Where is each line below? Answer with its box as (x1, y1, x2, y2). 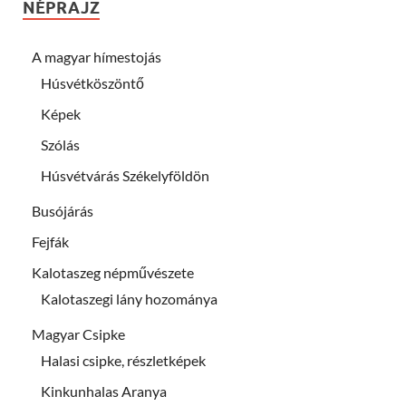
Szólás (41, 135, 80, 153)
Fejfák (32, 232, 69, 250)
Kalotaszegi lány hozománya (41, 289, 217, 307)
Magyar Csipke (32, 324, 125, 343)
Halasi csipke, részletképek (41, 351, 206, 369)
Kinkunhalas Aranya (41, 382, 167, 400)
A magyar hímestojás (32, 47, 161, 65)
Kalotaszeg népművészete (32, 263, 194, 281)
